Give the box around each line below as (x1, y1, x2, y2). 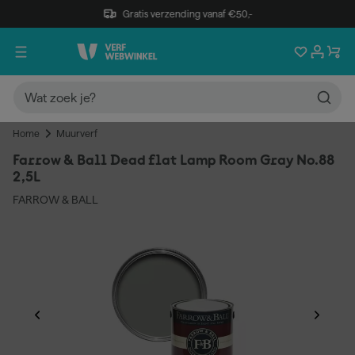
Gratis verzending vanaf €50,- (122, 8, 253, 19)
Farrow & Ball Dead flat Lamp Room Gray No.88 (13, 154, 335, 168)
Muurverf (56, 128, 97, 139)
